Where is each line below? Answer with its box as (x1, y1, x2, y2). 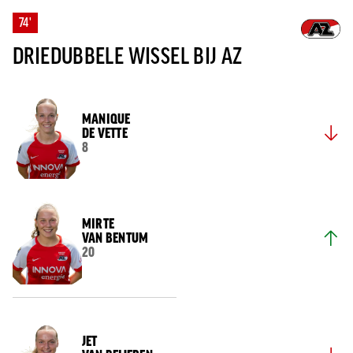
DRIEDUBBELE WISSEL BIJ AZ (13, 44, 243, 69)
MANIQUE (82, 110, 131, 127)
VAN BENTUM (82, 229, 149, 246)
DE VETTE (82, 124, 128, 141)
